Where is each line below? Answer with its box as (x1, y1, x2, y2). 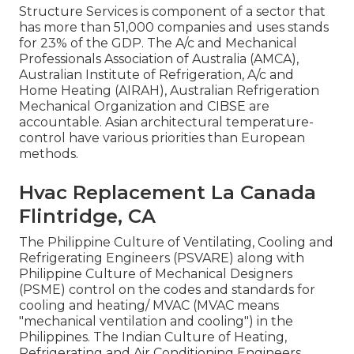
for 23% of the (19, 36, 111, 51)
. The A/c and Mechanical (141, 36, 297, 51)
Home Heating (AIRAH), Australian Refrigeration (19, 83, 319, 99)
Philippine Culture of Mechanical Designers (19, 266, 292, 282)
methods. (19, 146, 78, 162)
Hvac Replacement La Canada (19, 181, 316, 205)
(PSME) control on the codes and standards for (19, 282, 315, 298)
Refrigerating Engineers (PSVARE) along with (19, 250, 304, 266)
